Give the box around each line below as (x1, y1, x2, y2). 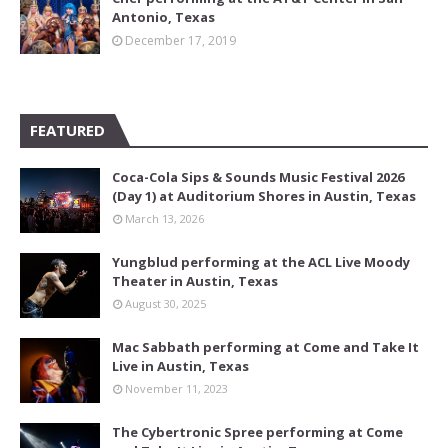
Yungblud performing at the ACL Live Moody (112, 253, 410, 271)
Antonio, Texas (112, 8, 215, 26)
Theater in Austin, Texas (112, 272, 278, 290)
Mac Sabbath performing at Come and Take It (112, 338, 419, 356)
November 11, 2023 (125, 381, 228, 396)
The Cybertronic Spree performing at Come (112, 423, 403, 441)
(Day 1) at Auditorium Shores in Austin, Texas (112, 187, 416, 205)
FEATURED (30, 120, 105, 140)
